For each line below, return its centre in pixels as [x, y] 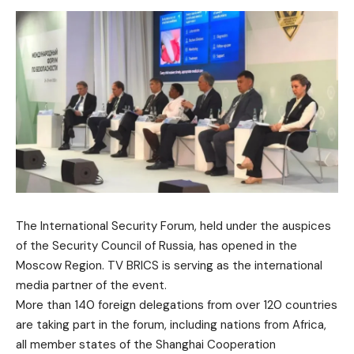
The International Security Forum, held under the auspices [173, 226]
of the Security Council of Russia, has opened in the [156, 245]
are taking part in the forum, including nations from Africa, [171, 324]
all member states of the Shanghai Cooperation [146, 344]
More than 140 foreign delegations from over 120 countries [177, 305]
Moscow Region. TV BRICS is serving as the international [169, 265]
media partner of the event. [91, 285]
